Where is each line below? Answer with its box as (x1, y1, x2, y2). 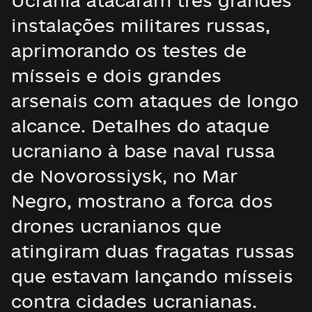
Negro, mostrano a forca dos (11, 191, 273, 211)
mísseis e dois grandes (11, 65, 221, 86)
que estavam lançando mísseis (11, 266, 293, 286)
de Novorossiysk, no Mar (11, 166, 237, 186)
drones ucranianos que (11, 216, 221, 236)
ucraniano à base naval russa (11, 141, 275, 161)
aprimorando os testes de (11, 40, 247, 61)
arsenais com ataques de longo (11, 91, 299, 111)
